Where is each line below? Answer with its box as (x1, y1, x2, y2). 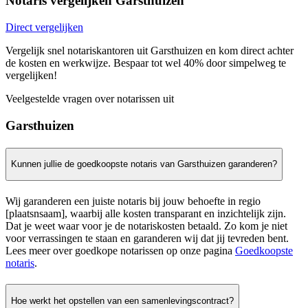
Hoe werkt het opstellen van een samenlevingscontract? (11, 295, 234, 306)
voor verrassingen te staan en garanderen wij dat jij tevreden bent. (5, 232, 289, 245)
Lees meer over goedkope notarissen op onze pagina (5, 245, 235, 257)
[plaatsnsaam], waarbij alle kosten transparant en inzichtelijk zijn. (5, 208, 286, 220)
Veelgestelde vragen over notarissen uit (5, 93, 174, 105)
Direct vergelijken (5, 21, 83, 34)
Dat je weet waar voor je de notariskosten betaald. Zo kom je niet (5, 220, 287, 232)
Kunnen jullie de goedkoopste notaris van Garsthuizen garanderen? (11, 159, 277, 170)
